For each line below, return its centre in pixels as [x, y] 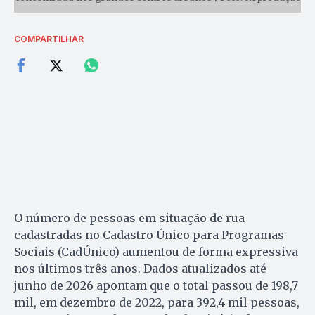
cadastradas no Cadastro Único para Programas [149, 234]
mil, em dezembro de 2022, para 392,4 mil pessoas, [157, 302]
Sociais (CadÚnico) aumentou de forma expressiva [156, 251]
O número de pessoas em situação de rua [129, 218]
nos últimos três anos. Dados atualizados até [140, 268]
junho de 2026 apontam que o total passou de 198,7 [156, 285]
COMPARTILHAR [49, 39]
